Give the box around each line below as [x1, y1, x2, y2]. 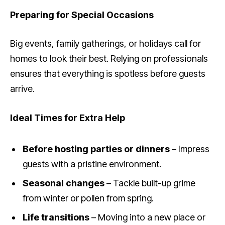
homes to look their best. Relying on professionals [10, 53, 208, 64]
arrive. [10, 83, 35, 94]
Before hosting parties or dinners [23, 144, 170, 155]
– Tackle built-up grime [104, 178, 195, 189]
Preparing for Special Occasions [10, 9, 154, 20]
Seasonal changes [23, 178, 104, 189]
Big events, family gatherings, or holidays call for [10, 38, 201, 49]
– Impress [170, 144, 209, 155]
